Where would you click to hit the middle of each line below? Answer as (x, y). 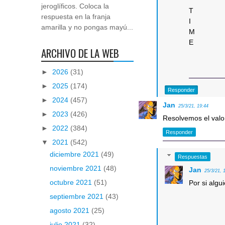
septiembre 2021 (77, 197)
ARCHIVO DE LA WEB (80, 53)
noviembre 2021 (76, 168)
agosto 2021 (70, 211)
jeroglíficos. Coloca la (75, 6)
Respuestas (192, 157)
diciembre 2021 (75, 154)
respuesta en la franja (76, 17)
